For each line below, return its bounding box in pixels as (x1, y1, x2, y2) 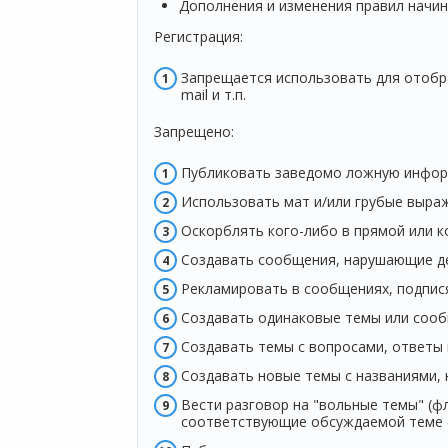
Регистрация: (153, 27, 243, 47)
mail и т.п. (180, 85, 246, 105)
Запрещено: (153, 122, 234, 142)
